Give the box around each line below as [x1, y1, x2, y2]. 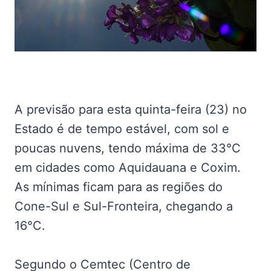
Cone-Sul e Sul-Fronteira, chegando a [15, 198, 233, 214]
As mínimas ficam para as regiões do [15, 179, 223, 194]
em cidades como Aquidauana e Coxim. [15, 160, 241, 175]
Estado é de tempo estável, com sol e [15, 121, 229, 136]
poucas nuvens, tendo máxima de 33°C [15, 140, 241, 155]
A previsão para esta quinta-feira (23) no [15, 102, 247, 117]
